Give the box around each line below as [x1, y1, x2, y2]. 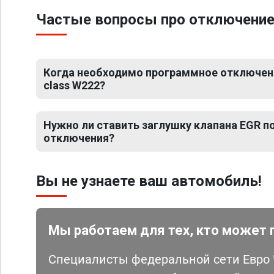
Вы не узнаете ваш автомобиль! [36, 172, 262, 190]
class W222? [43, 79, 105, 92]
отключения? [43, 131, 114, 144]
